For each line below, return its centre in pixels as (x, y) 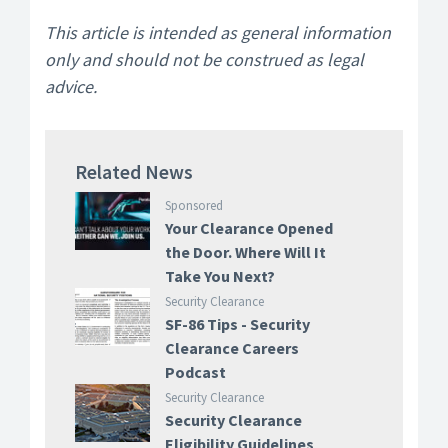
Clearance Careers (231, 348)
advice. (73, 86)
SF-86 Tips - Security (237, 324)
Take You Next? (219, 276)
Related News (134, 171)
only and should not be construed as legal (204, 59)
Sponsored (193, 205)
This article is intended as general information (218, 32)
